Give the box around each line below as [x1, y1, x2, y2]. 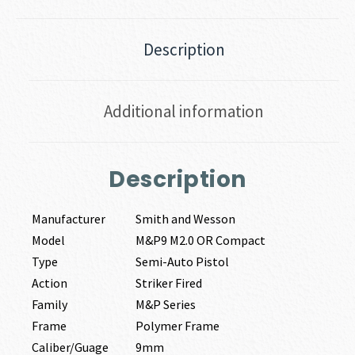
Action [32, 274, 68, 291]
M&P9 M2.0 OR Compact [136, 231, 266, 248]
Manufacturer [32, 210, 106, 227]
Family [32, 296, 68, 312]
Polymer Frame [136, 317, 220, 334]
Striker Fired [136, 274, 203, 291]
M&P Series [136, 296, 197, 312]
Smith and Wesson [136, 210, 236, 227]
